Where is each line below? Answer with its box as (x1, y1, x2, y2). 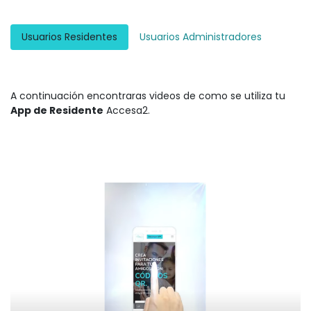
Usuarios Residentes (22, 30, 117, 44)
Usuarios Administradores (140, 30, 262, 44)
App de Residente (10, 103, 103, 118)
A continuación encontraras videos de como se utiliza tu (10, 89, 285, 103)
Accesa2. (106, 103, 150, 118)
